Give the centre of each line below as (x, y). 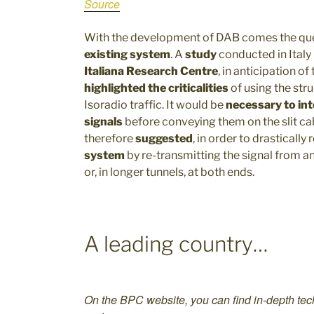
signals (103, 122)
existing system (127, 54)
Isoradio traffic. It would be (155, 105)
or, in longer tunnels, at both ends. (169, 172)
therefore (110, 138)
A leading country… (176, 244)
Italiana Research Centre (151, 71)
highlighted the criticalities (156, 88)
